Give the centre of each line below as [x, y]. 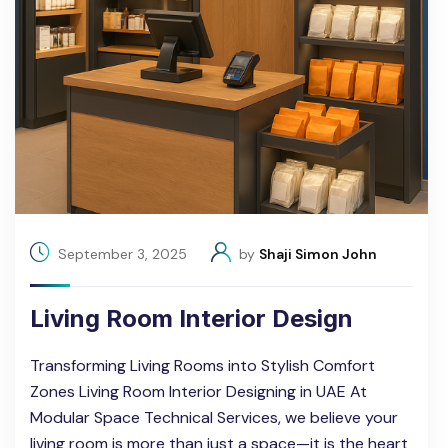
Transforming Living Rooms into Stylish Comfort [202, 366]
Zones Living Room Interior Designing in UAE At [198, 392]
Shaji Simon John [318, 253]
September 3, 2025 [122, 253]
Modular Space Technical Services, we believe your [214, 418]
